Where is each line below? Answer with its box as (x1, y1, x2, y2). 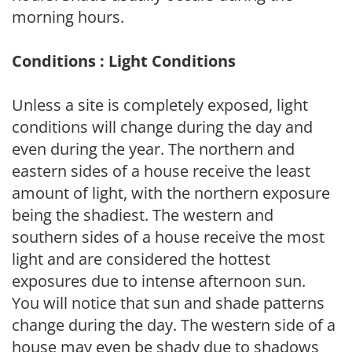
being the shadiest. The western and (12, 204, 273, 226)
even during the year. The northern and (12, 138, 295, 160)
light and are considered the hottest (12, 248, 270, 270)
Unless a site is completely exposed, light (12, 94, 308, 116)
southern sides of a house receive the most (12, 226, 324, 248)
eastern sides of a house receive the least (12, 160, 310, 182)
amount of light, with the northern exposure (12, 182, 330, 204)
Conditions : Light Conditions (12, 50, 236, 72)
